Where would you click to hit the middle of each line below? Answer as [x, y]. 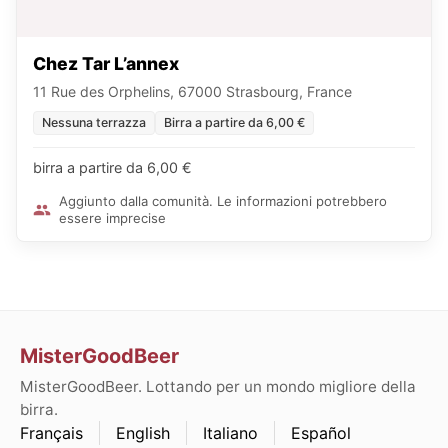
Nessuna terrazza [94, 122]
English [143, 433]
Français [51, 433]
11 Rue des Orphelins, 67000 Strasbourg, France [192, 91]
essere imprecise [112, 217]
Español [321, 433]
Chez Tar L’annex [106, 63]
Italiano [230, 433]
